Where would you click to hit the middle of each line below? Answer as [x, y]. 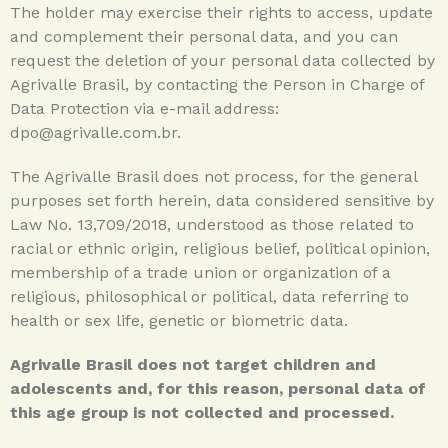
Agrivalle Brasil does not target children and [193, 364]
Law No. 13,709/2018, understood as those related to [212, 224]
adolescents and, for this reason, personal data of [218, 388]
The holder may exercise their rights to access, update [221, 12]
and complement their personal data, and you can [204, 36]
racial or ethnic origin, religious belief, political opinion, [220, 248]
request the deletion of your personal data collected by [222, 60]
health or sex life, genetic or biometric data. [179, 320]
